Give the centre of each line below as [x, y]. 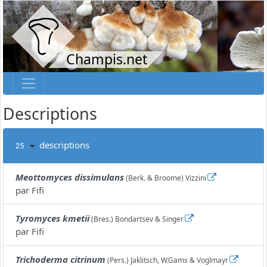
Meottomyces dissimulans [70, 177]
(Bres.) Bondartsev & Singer [136, 219]
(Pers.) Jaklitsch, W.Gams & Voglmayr [167, 260]
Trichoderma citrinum [60, 260]
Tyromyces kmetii [52, 218]
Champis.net [106, 59]
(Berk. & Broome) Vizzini [165, 178]
